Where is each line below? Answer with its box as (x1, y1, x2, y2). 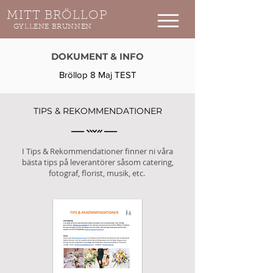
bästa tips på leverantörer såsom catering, (21, 157, 174, 168)
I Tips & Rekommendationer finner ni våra (22, 146, 173, 157)
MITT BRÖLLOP (7, 10, 108, 22)
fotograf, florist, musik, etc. (48, 168, 147, 179)
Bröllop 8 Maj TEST (58, 69, 136, 80)
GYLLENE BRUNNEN (7, 23, 92, 30)
